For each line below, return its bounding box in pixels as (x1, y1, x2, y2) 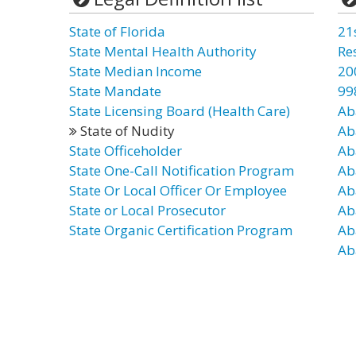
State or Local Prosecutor (69, 201, 226, 219)
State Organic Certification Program (69, 221, 292, 239)
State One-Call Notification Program (69, 161, 294, 180)
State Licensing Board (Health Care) (69, 102, 290, 120)
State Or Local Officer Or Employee (69, 181, 287, 199)
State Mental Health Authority (69, 42, 257, 60)
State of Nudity (77, 122, 175, 140)
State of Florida (69, 22, 165, 41)
